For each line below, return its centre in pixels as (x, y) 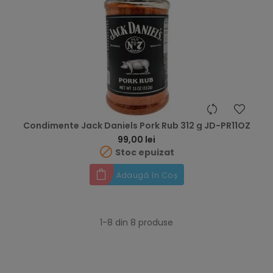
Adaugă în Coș (147, 175)
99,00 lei (136, 140)
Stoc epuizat (144, 152)
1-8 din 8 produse (136, 222)
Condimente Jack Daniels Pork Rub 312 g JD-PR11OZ (136, 126)
